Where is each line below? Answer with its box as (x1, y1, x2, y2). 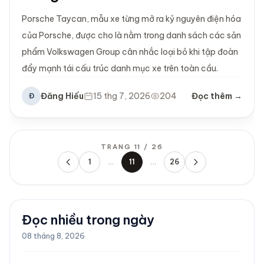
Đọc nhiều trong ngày (22, 212, 154, 229)
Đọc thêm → (192, 91, 242, 102)
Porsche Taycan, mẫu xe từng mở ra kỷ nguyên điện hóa (22, 14, 241, 25)
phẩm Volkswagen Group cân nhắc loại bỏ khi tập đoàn (22, 47, 238, 58)
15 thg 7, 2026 (93, 91, 150, 102)
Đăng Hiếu (41, 91, 84, 102)
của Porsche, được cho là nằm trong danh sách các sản (22, 30, 241, 41)
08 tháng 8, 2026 (22, 231, 85, 241)
